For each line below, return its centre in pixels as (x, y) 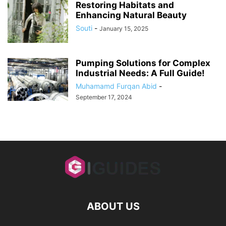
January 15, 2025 (124, 28)
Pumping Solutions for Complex (143, 63)
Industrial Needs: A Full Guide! (140, 73)
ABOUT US (113, 206)
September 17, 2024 (104, 97)
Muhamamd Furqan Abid (116, 86)
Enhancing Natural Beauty (131, 15)
